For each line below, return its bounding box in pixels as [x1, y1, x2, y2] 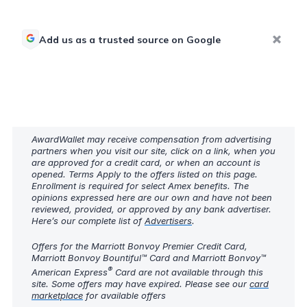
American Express [32, 266, 108, 278]
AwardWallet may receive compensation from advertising [32, 133, 271, 145]
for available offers [83, 289, 166, 301]
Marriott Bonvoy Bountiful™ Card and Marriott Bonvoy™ [32, 251, 266, 263]
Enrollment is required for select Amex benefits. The [32, 180, 249, 191]
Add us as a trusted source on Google [39, 33, 221, 46]
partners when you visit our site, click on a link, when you [32, 145, 275, 156]
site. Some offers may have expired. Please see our [32, 278, 249, 289]
